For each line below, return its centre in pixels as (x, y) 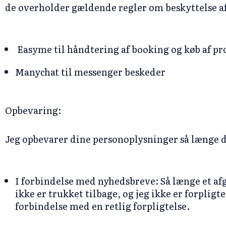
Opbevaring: (33, 110)
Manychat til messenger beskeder (90, 72)
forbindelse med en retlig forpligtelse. (102, 206)
